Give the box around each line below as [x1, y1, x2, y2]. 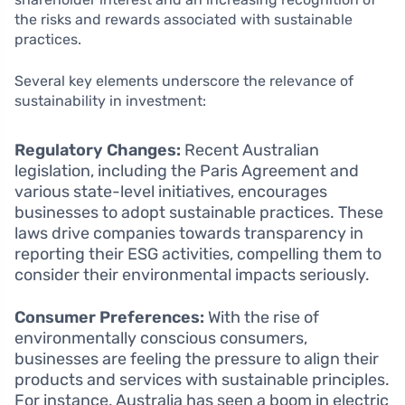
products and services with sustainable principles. [14, 370, 390, 391]
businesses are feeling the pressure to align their [14, 349, 379, 370]
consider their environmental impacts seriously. [14, 265, 370, 286]
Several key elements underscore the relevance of [14, 72, 353, 90]
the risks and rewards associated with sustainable [14, 11, 353, 29]
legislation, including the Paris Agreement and [14, 161, 359, 182]
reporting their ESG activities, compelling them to [14, 244, 381, 265]
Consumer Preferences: [14, 307, 204, 328]
